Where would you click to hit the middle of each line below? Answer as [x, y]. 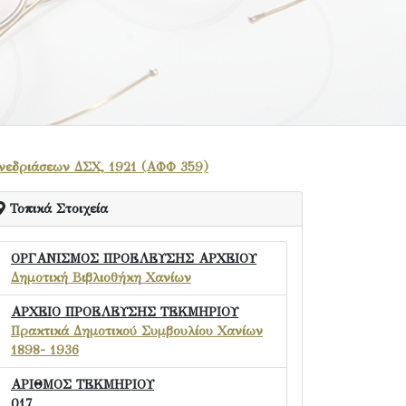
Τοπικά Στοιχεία [57, 208]
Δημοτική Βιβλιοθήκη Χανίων [101, 277]
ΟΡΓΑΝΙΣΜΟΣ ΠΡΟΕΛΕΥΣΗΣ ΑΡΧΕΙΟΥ [134, 258]
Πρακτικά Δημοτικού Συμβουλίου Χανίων [137, 331]
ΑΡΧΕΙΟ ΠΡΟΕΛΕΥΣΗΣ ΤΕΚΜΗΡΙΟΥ [125, 312]
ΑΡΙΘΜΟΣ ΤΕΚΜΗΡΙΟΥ [82, 384]
